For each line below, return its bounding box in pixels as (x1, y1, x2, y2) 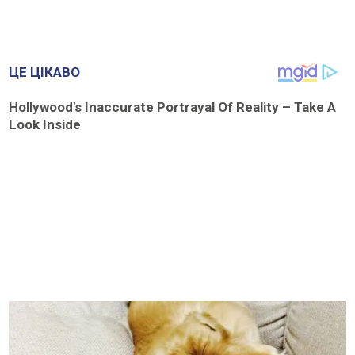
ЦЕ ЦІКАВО (9, 64, 81, 81)
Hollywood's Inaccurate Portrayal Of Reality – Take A (9, 98, 337, 115)
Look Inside (9, 116, 82, 132)
